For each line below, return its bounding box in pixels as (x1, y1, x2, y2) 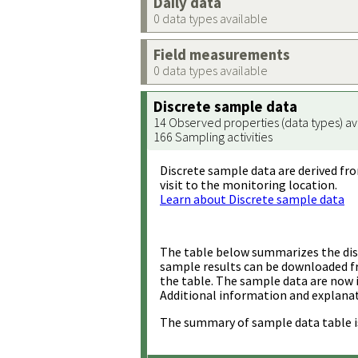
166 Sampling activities (153, 129, 272, 145)
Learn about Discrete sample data (160, 191, 344, 207)
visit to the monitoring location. (160, 177, 337, 193)
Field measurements (153, 46, 290, 64)
